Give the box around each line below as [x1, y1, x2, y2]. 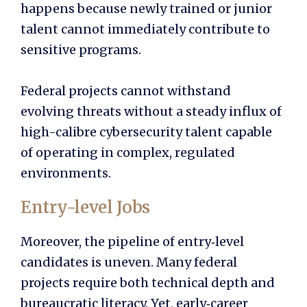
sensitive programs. [21, 41, 141, 58]
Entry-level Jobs [21, 196, 151, 218]
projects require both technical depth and [21, 274, 275, 291]
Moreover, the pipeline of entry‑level [21, 233, 244, 249]
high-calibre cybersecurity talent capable [21, 123, 272, 140]
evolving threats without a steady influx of [21, 103, 282, 119]
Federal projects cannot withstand [21, 82, 231, 99]
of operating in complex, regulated [21, 144, 235, 160]
